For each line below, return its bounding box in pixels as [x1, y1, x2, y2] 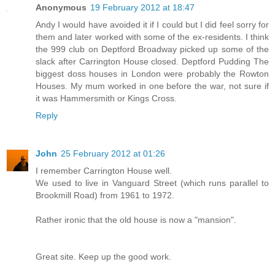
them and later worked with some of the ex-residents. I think [36, 31, 269, 42]
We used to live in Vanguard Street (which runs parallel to [36, 177, 269, 188]
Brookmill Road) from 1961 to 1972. [36, 190, 174, 200]
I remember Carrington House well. [36, 165, 172, 176]
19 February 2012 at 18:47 [90, 2, 195, 12]
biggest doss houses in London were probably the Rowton [36, 68, 269, 79]
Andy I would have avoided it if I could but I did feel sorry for [36, 19, 269, 29]
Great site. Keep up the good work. [36, 251, 171, 261]
